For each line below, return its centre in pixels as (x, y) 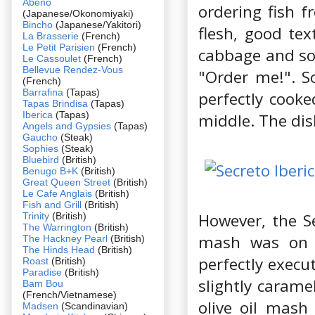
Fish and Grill (52, 204)
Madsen (42, 306)
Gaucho (41, 137)
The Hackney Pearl (65, 238)
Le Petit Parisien (59, 47)
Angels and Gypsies (67, 126)
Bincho (39, 24)
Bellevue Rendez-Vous (73, 69)
